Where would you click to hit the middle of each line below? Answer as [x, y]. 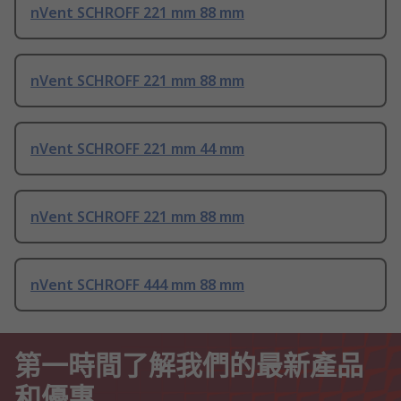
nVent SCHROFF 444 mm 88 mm [137, 285]
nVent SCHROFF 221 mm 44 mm [137, 149]
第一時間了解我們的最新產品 [189, 363]
